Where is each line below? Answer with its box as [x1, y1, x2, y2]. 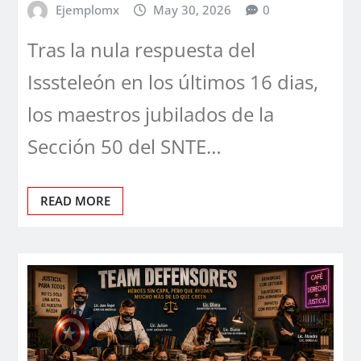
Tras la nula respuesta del [27, 36, 255, 64]
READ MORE [40, 193, 110, 210]
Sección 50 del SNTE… [27, 133, 222, 160]
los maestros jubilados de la [27, 101, 274, 128]
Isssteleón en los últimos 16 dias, [27, 68, 318, 96]
